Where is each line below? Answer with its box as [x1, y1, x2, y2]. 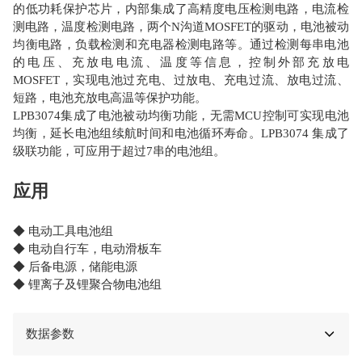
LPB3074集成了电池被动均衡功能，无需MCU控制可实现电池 [13, 108, 349, 122]
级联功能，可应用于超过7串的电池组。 [13, 144, 226, 158]
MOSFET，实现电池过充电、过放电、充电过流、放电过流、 [13, 73, 349, 86]
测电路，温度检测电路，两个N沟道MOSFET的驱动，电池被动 [13, 19, 349, 33]
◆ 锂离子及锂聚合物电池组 [13, 277, 162, 291]
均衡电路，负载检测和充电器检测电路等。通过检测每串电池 [13, 37, 349, 51]
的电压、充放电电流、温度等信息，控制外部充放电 [13, 55, 349, 69]
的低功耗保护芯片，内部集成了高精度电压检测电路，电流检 [13, 2, 349, 15]
